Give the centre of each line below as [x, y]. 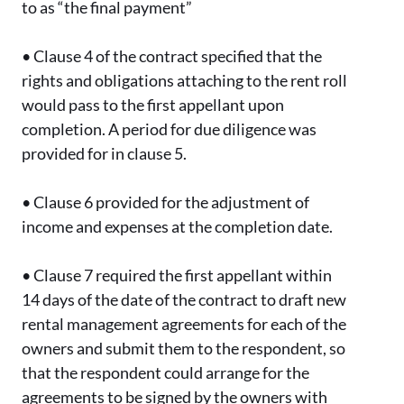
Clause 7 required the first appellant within [183, 275]
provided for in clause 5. [104, 154]
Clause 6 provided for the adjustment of [171, 202]
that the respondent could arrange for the [165, 373]
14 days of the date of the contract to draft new [184, 300]
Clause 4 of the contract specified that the [178, 56]
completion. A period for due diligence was [169, 129]
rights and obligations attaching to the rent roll [184, 81]
